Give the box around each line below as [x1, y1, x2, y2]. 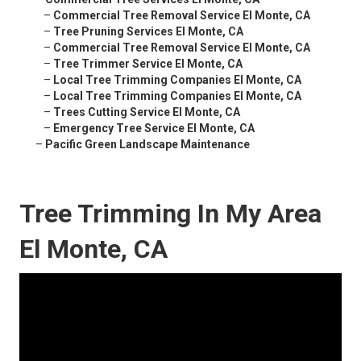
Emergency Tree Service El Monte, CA [53, 122, 255, 135]
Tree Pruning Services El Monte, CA [53, 25, 243, 39]
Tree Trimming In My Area [19, 198, 322, 230]
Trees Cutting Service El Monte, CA [53, 106, 240, 119]
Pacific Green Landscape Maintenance [45, 138, 250, 151]
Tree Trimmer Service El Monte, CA [53, 57, 243, 71]
